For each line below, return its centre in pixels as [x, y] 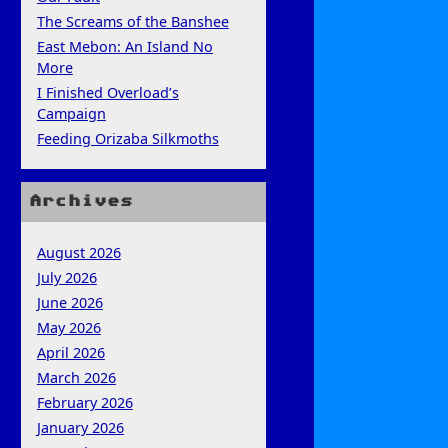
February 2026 [84, 402]
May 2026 [68, 327]
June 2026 [69, 302]
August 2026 [78, 252]
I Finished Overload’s [107, 92]
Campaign [71, 113]
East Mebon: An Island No [124, 46]
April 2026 [70, 352]
